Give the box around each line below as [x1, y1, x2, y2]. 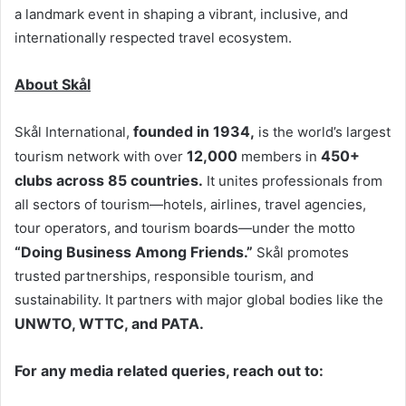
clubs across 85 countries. [14, 171, 203, 190]
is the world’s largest [255, 123, 391, 141]
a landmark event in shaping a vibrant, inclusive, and [14, 5, 348, 24]
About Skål [14, 75, 91, 94]
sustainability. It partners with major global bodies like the [14, 291, 383, 309]
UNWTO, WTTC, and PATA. [14, 314, 204, 333]
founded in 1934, [133, 122, 255, 141]
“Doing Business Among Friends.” [14, 243, 253, 262]
